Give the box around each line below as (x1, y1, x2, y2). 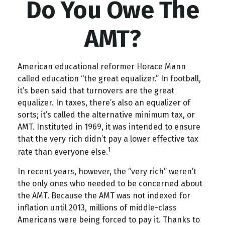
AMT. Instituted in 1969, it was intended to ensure (18, 122, 200, 132)
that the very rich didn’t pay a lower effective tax (18, 134, 198, 144)
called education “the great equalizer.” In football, (18, 74, 201, 83)
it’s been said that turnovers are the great (18, 86, 174, 95)
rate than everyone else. (18, 147, 108, 157)
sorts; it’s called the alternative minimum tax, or (18, 110, 195, 120)
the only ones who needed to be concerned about (18, 179, 202, 189)
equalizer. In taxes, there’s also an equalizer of (18, 98, 190, 107)
